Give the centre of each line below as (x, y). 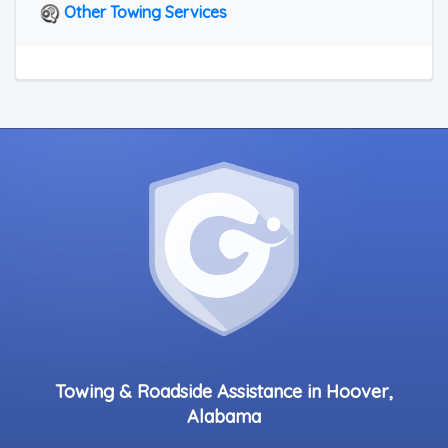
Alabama (224, 416)
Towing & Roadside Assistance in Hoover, (224, 391)
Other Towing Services (143, 12)
